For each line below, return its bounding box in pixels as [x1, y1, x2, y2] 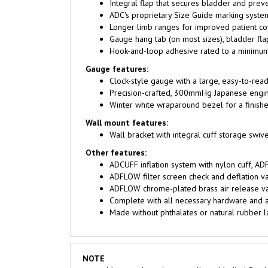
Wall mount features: [86, 103, 168, 114]
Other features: [86, 133, 147, 144]
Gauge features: [86, 49, 148, 60]
